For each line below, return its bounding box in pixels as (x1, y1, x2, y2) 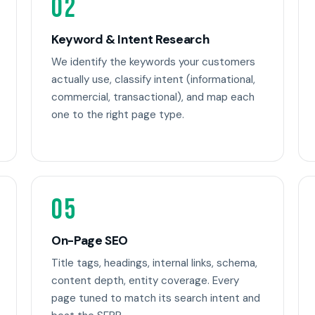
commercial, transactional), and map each (51, 89, 255, 104)
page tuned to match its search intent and (51, 290, 260, 305)
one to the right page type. (51, 107, 184, 122)
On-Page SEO (51, 233, 129, 249)
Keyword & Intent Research (51, 32, 210, 48)
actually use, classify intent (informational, (51, 72, 255, 86)
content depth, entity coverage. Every (51, 273, 239, 288)
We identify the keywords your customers (51, 54, 255, 69)
